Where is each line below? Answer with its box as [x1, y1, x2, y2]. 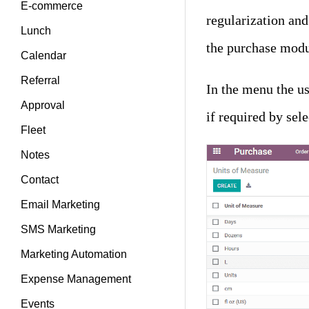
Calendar [21, 50, 66, 61]
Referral [21, 74, 60, 86]
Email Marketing [21, 199, 100, 210]
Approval [21, 99, 65, 111]
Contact [21, 174, 59, 186]
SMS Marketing [21, 223, 96, 235]
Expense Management [21, 273, 131, 285]
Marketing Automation [21, 248, 127, 260]
